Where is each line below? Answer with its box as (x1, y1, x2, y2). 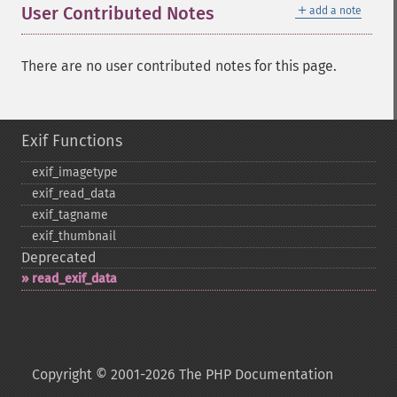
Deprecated (21, 249, 97, 266)
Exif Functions (21, 131, 122, 151)
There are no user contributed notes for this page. (21, 58, 337, 74)
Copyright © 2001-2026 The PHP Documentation (32, 366, 333, 383)
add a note (309, 4, 362, 17)
